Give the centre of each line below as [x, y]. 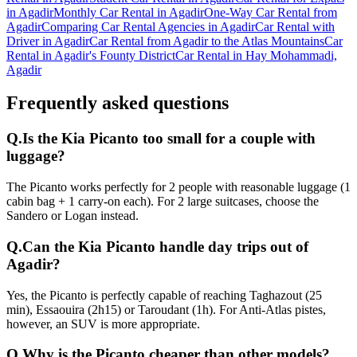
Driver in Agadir [48, 41]
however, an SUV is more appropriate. [103, 324]
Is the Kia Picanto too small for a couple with [169, 139]
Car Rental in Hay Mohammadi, [256, 55]
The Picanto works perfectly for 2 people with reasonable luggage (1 [178, 187]
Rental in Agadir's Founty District [91, 55]
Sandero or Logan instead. [73, 216]
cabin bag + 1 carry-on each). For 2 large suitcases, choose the [163, 202]
